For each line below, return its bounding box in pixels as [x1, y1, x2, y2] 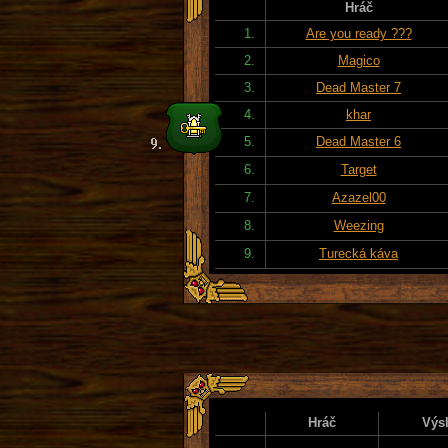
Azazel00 [331, 189, 386, 205]
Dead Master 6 [316, 133, 401, 149]
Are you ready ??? [305, 25, 412, 41]
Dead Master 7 [316, 79, 401, 95]
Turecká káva [319, 245, 398, 261]
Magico [337, 52, 380, 68]
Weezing [333, 217, 384, 233]
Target [340, 161, 377, 177]
